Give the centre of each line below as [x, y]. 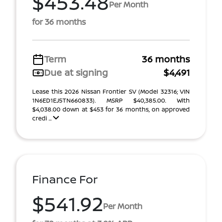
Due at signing [76, 72]
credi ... [43, 118]
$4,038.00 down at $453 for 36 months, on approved [111, 109]
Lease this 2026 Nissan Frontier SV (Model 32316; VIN [111, 91]
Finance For [65, 179]
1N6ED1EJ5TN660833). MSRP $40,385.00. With [111, 100]
